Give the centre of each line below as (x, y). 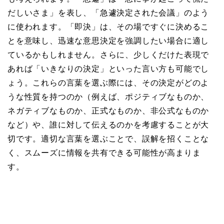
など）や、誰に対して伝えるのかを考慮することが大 (108, 124)
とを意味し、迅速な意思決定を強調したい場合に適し (108, 40)
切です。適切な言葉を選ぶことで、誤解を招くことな (108, 138)
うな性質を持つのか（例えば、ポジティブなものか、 (108, 96)
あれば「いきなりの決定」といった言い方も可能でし (108, 68)
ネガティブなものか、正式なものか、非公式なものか (108, 110)
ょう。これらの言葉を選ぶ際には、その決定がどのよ (108, 82)
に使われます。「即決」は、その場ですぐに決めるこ (108, 26)
